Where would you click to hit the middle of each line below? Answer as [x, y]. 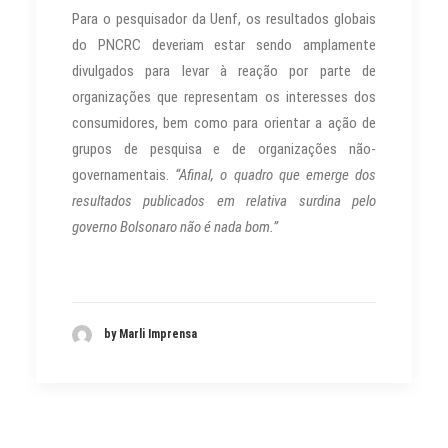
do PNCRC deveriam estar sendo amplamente [224, 44]
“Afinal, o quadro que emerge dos [272, 174]
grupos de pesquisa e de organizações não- [224, 148]
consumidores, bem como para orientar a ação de [224, 122]
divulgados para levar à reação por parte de [224, 70]
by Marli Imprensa [150, 334]
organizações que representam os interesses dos [224, 96]
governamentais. [120, 174]
